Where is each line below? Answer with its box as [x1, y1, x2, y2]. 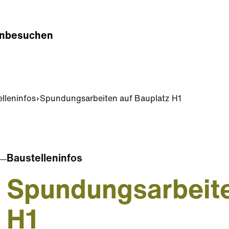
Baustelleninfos [7, 154, 83, 164]
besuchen [5, 31, 53, 41]
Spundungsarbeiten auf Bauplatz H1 [40, 95, 181, 103]
